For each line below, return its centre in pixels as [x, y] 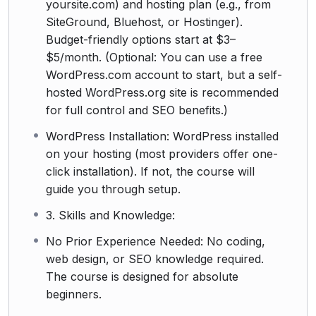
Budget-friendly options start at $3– [141, 39]
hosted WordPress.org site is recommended [162, 92]
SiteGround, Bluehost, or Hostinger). [144, 22]
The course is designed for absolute [142, 276]
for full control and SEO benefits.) [137, 110]
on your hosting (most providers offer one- [162, 153]
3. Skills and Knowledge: [110, 215]
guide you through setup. [113, 189]
